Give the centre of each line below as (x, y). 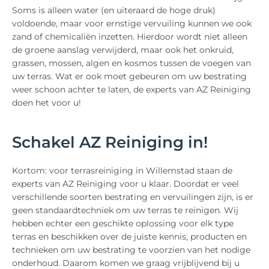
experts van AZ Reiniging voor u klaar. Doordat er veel (125, 184)
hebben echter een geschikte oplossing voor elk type (123, 224)
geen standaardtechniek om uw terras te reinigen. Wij (125, 210)
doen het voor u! (47, 103)
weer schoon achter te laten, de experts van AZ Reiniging (131, 90)
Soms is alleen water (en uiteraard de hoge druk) (114, 11)
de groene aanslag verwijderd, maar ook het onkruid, (123, 50)
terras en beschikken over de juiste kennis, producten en (129, 237)
